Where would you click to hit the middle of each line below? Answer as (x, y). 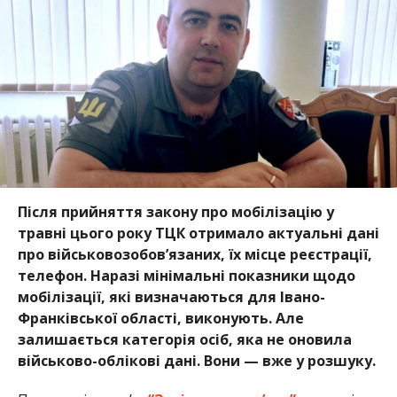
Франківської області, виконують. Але (160, 318)
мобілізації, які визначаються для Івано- (171, 297)
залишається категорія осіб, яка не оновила (184, 339)
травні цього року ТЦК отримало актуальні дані (198, 233)
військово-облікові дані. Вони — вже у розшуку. (196, 361)
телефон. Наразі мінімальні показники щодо (186, 276)
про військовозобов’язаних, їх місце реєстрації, (195, 254)
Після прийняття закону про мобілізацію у (175, 212)
